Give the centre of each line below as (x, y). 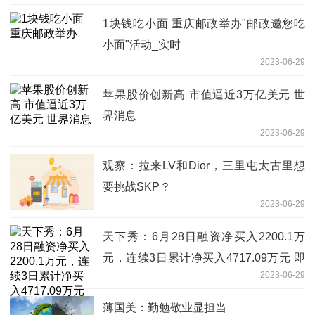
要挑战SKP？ (137, 186)
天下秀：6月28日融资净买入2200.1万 (204, 236)
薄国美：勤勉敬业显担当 (165, 307)
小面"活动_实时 (142, 44)
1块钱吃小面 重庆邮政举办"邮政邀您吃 (204, 23)
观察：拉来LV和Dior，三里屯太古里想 (204, 165)
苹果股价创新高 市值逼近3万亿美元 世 (204, 94)
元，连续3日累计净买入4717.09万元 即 (204, 257)
